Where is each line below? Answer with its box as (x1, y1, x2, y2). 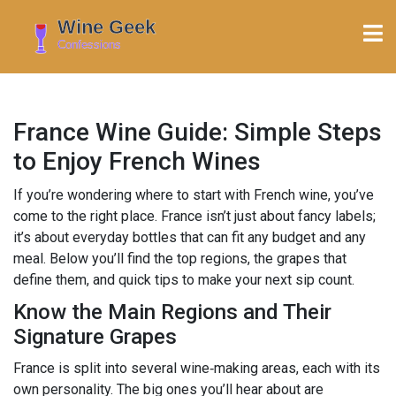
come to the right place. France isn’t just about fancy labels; (13, 207, 376, 225)
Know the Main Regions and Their (13, 299, 331, 324)
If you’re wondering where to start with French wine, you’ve (13, 186, 374, 203)
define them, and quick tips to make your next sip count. (13, 270, 354, 288)
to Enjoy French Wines (13, 146, 261, 176)
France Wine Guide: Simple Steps (13, 117, 382, 147)
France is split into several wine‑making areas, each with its (13, 359, 380, 377)
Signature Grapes (13, 324, 177, 349)
